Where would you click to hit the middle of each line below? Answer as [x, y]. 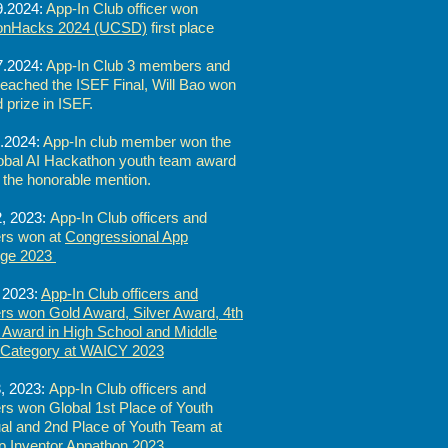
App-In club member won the [137, 141]
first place [180, 27]
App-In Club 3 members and [136, 65]
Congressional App [126, 236]
